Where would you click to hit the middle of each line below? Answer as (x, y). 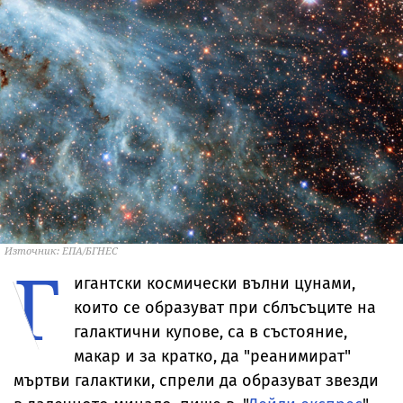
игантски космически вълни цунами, (215, 283)
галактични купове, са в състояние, (210, 331)
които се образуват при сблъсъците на (225, 307)
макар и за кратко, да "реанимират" (212, 356)
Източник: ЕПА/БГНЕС (61, 250)
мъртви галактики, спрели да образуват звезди (196, 380)
